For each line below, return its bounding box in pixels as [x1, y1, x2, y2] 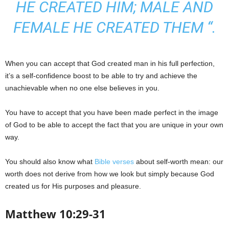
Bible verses [95, 157, 134, 166]
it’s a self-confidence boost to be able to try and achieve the [5, 72, 197, 80]
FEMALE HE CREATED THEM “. [13, 18, 216, 36]
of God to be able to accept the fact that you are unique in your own [5, 121, 223, 129]
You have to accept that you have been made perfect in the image [5, 108, 218, 117]
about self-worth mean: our [134, 157, 223, 166]
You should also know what [5, 157, 95, 166]
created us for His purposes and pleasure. [5, 182, 141, 190]
